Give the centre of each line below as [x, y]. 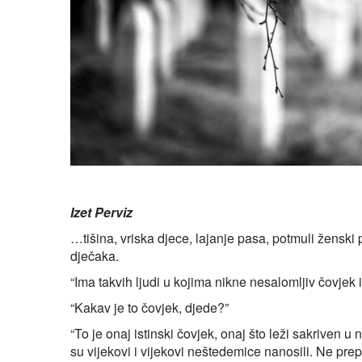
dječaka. [95, 255]
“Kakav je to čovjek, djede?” [149, 307]
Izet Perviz [101, 212]
